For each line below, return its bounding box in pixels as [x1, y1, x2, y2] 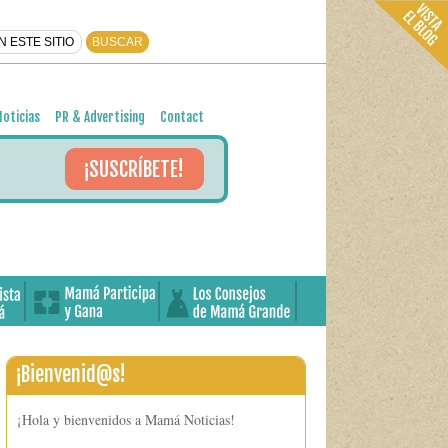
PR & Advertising [55, 109, 145, 125]
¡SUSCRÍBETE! [83, 157, 184, 182]
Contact [160, 109, 204, 125]
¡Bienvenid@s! [15, 362, 126, 387]
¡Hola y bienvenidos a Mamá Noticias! [17, 410, 235, 429]
